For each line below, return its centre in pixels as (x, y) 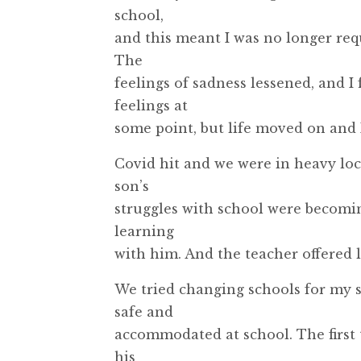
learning (144, 231)
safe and (144, 311)
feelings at (151, 105)
